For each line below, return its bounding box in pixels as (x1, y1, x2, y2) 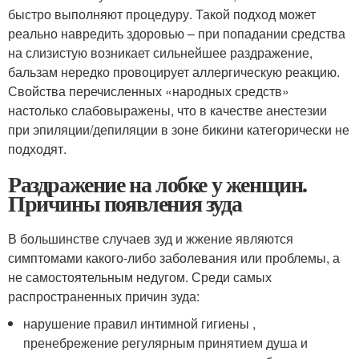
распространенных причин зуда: (8, 286, 200, 305)
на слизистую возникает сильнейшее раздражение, (8, 42, 313, 62)
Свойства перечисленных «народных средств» (8, 81, 289, 100)
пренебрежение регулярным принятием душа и (23, 333, 309, 352)
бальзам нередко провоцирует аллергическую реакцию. (8, 62, 340, 81)
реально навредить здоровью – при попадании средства (8, 23, 345, 42)
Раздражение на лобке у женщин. (8, 167, 308, 200)
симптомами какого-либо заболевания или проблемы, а (8, 248, 340, 267)
